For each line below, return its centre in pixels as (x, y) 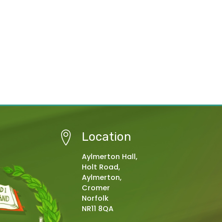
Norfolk (95, 198)
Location (107, 137)
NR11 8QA (98, 209)
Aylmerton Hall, (110, 157)
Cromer (96, 188)
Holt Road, (101, 167)
